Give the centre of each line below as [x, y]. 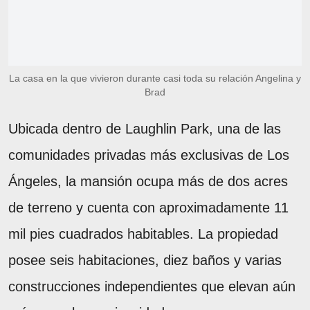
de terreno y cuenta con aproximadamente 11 [148, 207]
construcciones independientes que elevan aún [152, 286]
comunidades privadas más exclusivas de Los [149, 155]
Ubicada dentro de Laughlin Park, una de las [145, 128]
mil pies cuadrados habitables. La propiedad [143, 234]
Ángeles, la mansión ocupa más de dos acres [148, 181]
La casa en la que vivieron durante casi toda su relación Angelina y [155, 78]
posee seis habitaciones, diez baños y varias [145, 260]
